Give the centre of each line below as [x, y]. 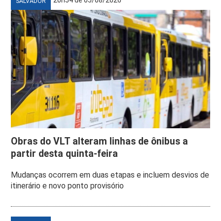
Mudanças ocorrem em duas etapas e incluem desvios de [110, 175]
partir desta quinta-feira [65, 153]
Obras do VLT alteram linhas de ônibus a [100, 141]
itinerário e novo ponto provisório [68, 185]
